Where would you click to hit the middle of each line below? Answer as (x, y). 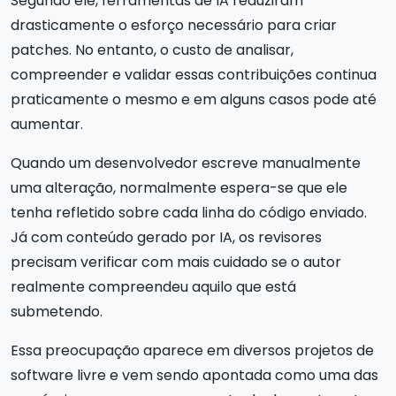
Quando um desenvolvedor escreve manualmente (186, 163)
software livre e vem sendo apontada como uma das (194, 375)
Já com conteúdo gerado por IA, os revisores (166, 237)
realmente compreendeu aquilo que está (153, 287)
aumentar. (47, 124)
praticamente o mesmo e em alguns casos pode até (194, 99)
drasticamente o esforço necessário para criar (174, 25)
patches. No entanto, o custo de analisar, (152, 50)
